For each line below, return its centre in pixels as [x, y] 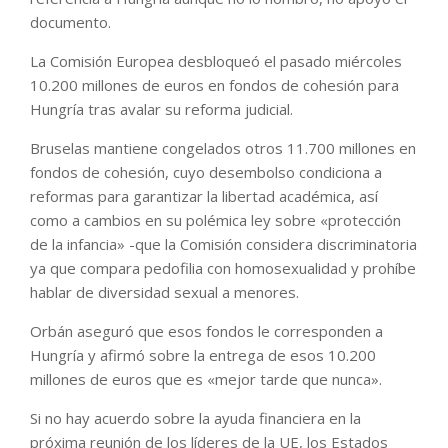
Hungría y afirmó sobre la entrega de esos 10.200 [203, 355]
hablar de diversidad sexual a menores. [164, 292]
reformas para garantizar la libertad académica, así [204, 196]
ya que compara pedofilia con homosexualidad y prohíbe [223, 268]
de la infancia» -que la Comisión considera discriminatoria [223, 244]
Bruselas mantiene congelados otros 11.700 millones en [223, 148]
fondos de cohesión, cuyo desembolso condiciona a [206, 172]
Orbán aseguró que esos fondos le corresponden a [206, 331]
